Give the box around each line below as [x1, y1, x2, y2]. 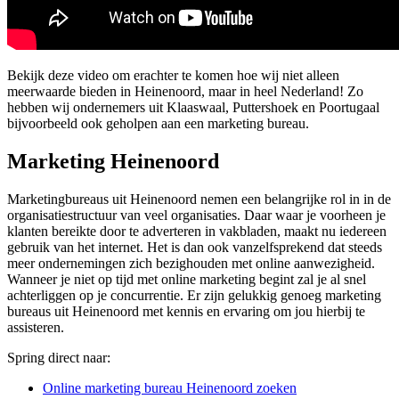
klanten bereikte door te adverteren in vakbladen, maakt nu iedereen [7, 224, 387, 240]
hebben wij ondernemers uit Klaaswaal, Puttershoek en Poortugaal [7, 100, 379, 116]
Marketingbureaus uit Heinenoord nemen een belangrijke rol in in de [7, 191, 391, 208]
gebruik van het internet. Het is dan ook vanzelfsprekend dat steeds [7, 240, 382, 256]
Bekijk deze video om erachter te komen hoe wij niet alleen [7, 68, 339, 84]
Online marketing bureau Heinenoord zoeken [43, 380, 297, 396]
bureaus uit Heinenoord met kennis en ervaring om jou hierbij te [7, 304, 365, 320]
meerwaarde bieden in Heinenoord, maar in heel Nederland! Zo [7, 84, 363, 100]
